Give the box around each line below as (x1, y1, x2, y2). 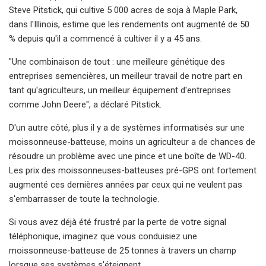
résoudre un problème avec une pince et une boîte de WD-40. (9, 150, 246, 161)
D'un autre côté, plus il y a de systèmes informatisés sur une (9, 122, 245, 133)
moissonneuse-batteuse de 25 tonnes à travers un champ (9, 245, 236, 256)
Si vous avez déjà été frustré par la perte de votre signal (9, 216, 226, 227)
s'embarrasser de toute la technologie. (9, 193, 159, 204)
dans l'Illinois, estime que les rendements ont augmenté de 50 (9, 18, 249, 30)
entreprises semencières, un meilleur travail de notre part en (9, 70, 242, 81)
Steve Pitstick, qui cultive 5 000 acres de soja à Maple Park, (9, 4, 237, 15)
